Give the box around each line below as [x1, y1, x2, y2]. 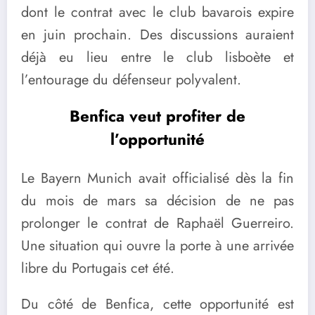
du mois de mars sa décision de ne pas [21, 190, 294, 211]
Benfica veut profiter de [70, 105, 245, 128]
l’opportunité [110, 128, 205, 151]
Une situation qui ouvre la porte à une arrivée [21, 235, 294, 256]
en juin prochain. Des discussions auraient [21, 24, 294, 45]
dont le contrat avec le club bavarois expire [21, 1, 294, 22]
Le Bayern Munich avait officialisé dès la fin [21, 167, 294, 188]
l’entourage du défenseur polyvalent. [21, 69, 241, 90]
